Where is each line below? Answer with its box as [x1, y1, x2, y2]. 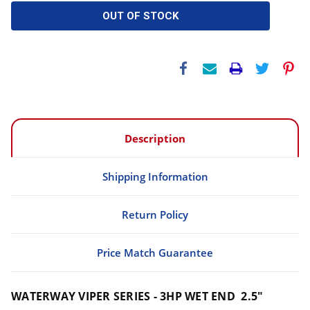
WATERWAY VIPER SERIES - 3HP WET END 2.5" [11, 288, 264, 304]
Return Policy [122, 207, 188, 221]
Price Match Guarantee [97, 245, 213, 259]
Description [125, 131, 185, 145]
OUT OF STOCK [102, 9, 179, 22]
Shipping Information [102, 169, 208, 183]
